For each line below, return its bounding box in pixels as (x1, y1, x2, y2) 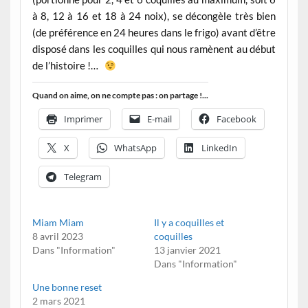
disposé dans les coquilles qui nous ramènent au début (32, 43, 276, 56)
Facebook (216, 112, 256, 125)
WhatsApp (113, 141, 157, 154)
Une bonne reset (32, 281, 102, 294)
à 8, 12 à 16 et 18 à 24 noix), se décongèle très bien (32, 10, 276, 23)
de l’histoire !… (32, 59, 104, 72)
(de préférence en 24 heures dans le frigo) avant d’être (32, 26, 276, 39)
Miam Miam (32, 217, 84, 229)
